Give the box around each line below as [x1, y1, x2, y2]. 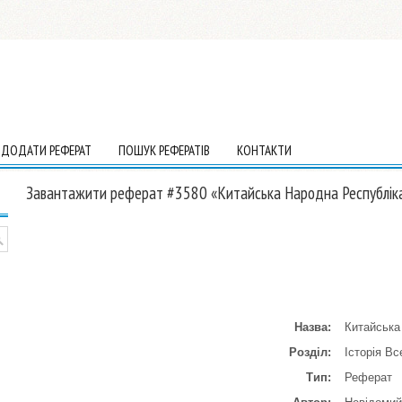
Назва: [294, 320, 331, 334]
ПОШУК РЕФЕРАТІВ [118, 142, 210, 159]
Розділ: [289, 345, 331, 359]
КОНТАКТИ [237, 142, 292, 159]
